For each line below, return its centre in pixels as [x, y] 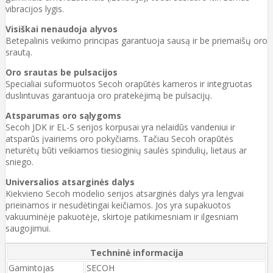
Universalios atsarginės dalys [70, 182]
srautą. [19, 52]
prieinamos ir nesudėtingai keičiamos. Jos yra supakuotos [118, 205]
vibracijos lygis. [35, 9]
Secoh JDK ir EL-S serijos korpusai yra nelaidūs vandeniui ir [120, 127]
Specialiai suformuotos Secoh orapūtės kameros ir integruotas [129, 83]
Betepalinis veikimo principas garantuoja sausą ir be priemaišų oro [136, 40]
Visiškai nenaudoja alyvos [62, 29]
